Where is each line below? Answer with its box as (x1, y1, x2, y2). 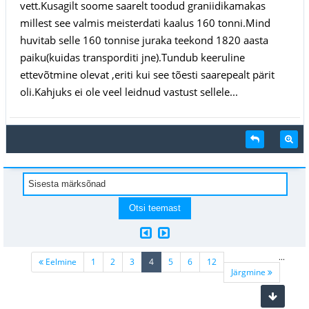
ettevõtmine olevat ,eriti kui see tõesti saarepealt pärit (19, 67, 275, 81)
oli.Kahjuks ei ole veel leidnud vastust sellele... (19, 84, 238, 99)
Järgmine (231, 266, 268, 278)
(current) (153, 255, 187, 267)
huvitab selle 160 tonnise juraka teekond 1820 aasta (19, 32, 268, 47)
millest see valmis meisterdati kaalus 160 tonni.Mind (19, 15, 270, 30)
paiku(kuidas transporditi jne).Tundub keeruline (19, 50, 245, 64)
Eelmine (43, 255, 77, 268)
